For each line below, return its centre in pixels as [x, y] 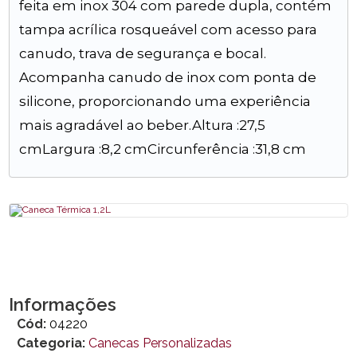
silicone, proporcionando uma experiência [165, 101]
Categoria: [56, 343]
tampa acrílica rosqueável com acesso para [169, 29]
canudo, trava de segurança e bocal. [143, 53]
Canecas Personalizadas [161, 343]
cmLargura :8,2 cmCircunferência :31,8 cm [163, 149]
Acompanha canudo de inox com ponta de [168, 77]
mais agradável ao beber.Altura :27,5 [143, 125]
